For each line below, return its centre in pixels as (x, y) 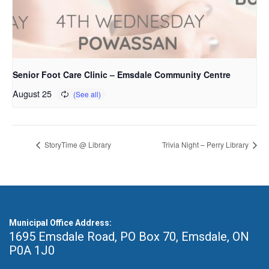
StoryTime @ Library (77, 145)
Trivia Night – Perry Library (206, 145)
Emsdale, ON (215, 237)
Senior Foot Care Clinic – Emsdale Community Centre (122, 75)
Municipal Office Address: (60, 223)
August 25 (32, 94)
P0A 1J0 (32, 251)
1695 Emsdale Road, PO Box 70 (92, 237)
